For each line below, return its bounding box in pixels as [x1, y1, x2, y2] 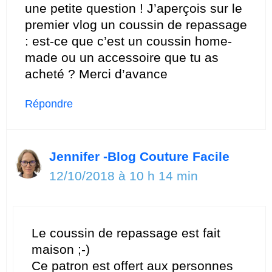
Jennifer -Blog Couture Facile [49, 149, 229, 163]
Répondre [25, 97, 73, 110]
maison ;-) [32, 242, 90, 257]
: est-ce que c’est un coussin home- [25, 33, 232, 48]
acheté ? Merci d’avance [25, 66, 168, 81]
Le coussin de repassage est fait [32, 226, 220, 240]
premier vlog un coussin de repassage [25, 17, 247, 32]
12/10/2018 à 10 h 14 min [49, 168, 198, 183]
